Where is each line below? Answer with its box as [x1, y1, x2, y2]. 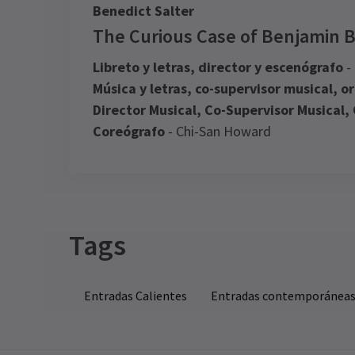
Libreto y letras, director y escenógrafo [93, 58, 343, 76]
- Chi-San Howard [165, 122, 271, 140]
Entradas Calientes [84, 288, 187, 303]
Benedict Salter [93, 2, 194, 20]
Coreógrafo [93, 122, 165, 140]
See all [128, 326, 166, 342]
